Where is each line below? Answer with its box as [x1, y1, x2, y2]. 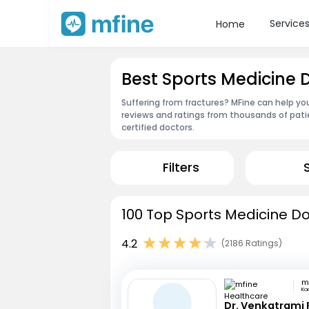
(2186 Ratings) [221, 237, 282, 250]
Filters [162, 159, 199, 177]
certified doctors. [121, 121, 195, 133]
